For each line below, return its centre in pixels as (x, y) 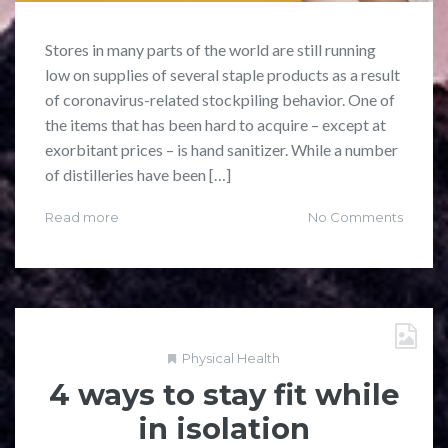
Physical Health (231, 357)
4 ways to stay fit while (224, 394)
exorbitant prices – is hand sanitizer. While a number (221, 149)
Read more (82, 216)
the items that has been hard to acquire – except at (215, 124)
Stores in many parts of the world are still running (210, 49)
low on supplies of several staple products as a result (222, 74)
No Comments (355, 216)
